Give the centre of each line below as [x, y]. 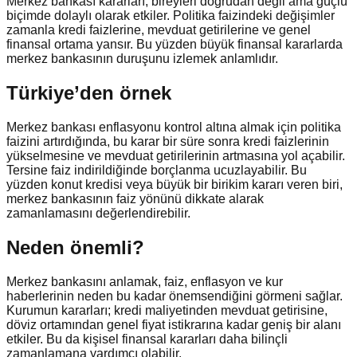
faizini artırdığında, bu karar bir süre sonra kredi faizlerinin [168, 142]
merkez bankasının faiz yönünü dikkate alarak [135, 199]
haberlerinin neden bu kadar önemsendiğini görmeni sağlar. [175, 296]
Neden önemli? [75, 247]
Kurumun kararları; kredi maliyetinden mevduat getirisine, [167, 310]
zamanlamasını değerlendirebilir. [98, 214]
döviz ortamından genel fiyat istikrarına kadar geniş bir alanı [174, 324]
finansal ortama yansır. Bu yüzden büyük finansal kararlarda [175, 45]
